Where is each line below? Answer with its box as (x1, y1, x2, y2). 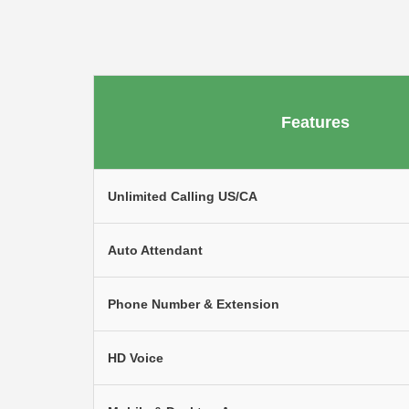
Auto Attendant (108, 243, 203, 257)
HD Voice (108, 351, 163, 365)
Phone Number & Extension (108, 297, 279, 311)
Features (281, 113, 350, 131)
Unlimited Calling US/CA (108, 189, 257, 204)
